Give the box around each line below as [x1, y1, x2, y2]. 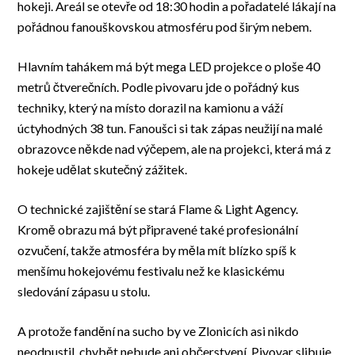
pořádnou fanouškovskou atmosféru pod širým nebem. [17, 19, 312, 35]
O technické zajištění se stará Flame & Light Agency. [17, 201, 299, 217]
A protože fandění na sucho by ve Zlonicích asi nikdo [17, 323, 300, 339]
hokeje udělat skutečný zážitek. [17, 162, 188, 177]
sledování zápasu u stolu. [17, 284, 151, 300]
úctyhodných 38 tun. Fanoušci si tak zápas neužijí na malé [17, 120, 323, 136]
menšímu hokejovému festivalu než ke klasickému [17, 263, 285, 279]
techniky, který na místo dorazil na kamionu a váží [17, 100, 284, 116]
